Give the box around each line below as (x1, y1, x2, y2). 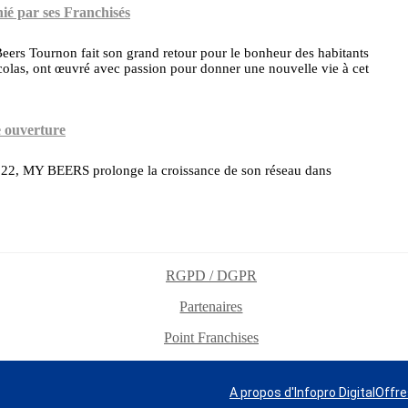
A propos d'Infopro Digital (229, 385, 375, 401)
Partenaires (179, 299, 243, 315)
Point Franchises (163, 330, 259, 346)
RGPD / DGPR (165, 268, 257, 284)
